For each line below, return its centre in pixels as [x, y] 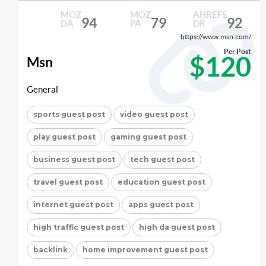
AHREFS [210, 14]
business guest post [74, 160]
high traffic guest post [79, 227]
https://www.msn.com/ [216, 36]
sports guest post [69, 115]
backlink [50, 250]
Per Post [237, 52]
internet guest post [73, 205]
